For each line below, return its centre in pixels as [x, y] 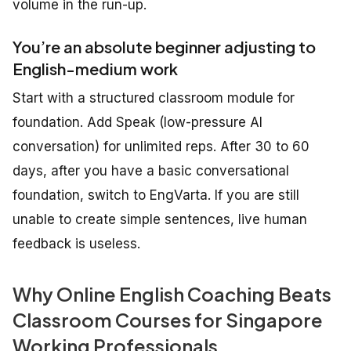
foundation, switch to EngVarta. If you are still [156, 195]
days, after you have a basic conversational [151, 171]
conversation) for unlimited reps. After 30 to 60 [161, 147]
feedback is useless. [76, 244]
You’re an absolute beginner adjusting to [164, 47]
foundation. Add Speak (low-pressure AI [138, 123]
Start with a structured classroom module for [154, 98]
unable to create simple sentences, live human [160, 220]
